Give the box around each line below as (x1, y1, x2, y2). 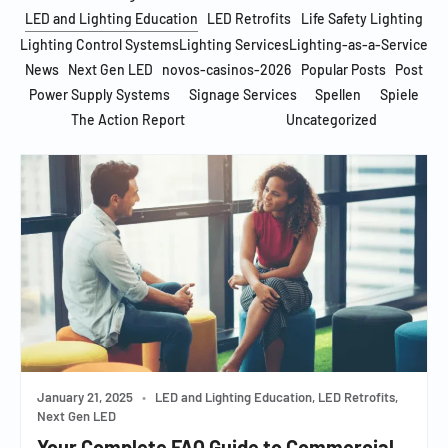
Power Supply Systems (29, 86, 171, 103)
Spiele (379, 86, 419, 103)
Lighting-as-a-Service (289, 36, 428, 53)
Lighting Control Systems (20, 36, 179, 53)
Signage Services (188, 86, 297, 103)
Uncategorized (286, 111, 378, 128)
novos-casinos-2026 (162, 61, 292, 78)
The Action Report (70, 111, 185, 128)
